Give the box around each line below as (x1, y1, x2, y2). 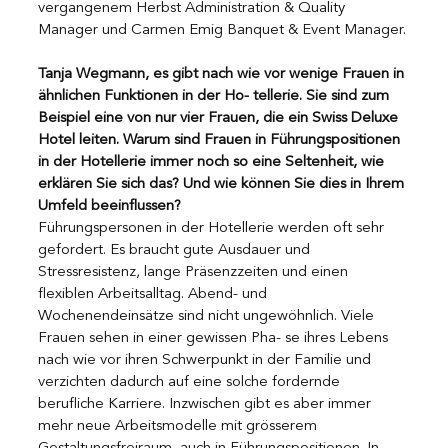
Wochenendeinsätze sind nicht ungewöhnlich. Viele (38, 308, 378, 324)
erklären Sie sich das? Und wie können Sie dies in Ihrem (38, 176, 408, 192)
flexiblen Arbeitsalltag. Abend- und (38, 286, 271, 302)
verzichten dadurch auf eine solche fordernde (38, 374, 344, 390)
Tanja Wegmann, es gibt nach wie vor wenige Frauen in (38, 66, 408, 82)
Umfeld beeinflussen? (38, 198, 185, 214)
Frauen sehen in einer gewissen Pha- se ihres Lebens (38, 330, 392, 346)
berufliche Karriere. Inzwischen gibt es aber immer (38, 396, 375, 412)
